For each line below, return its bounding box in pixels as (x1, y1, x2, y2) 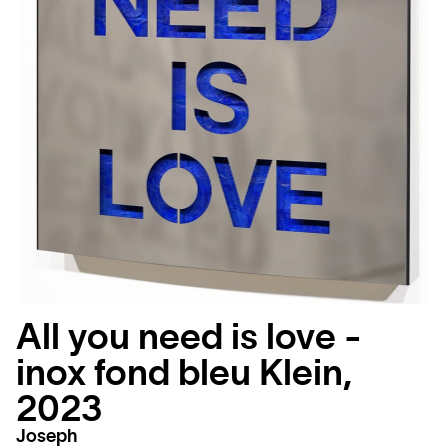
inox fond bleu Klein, (16, 356, 352, 392)
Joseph (16, 428, 78, 446)
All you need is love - (16, 320, 362, 356)
